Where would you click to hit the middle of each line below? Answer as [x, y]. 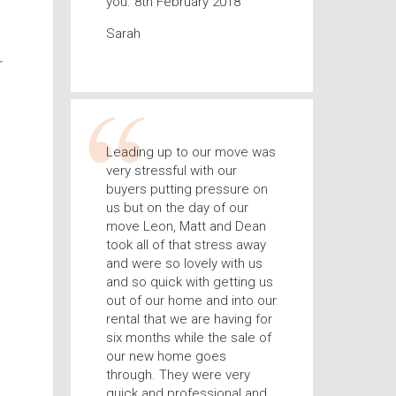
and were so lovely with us [184, 263]
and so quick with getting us [189, 282]
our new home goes [166, 356]
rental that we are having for [189, 319]
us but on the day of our [177, 208]
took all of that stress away [186, 245]
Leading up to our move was [190, 152]
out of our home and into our [191, 301]
